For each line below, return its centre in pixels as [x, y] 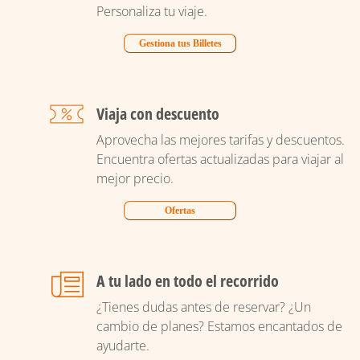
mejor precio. [136, 178]
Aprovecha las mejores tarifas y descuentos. [220, 139]
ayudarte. [123, 345]
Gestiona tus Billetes [180, 43]
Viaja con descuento [157, 113]
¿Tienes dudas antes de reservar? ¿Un [203, 307]
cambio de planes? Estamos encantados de [219, 326]
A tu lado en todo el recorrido [187, 280]
